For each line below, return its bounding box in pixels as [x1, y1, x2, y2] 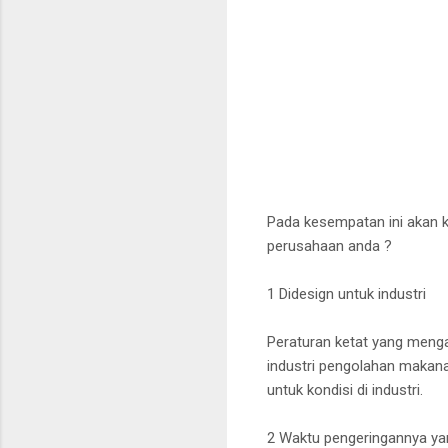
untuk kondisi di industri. [267, 380, 423, 399]
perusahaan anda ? [267, 236, 392, 255]
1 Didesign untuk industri [267, 284, 426, 303]
